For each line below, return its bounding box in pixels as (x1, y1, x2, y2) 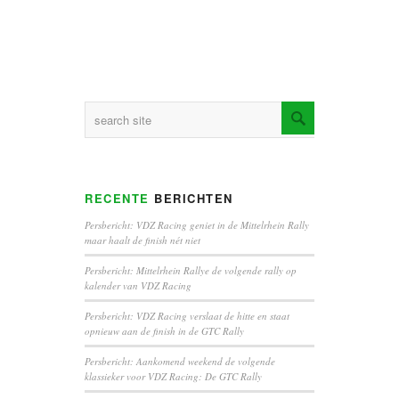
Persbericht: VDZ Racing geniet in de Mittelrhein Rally (85, 218, 309, 232)
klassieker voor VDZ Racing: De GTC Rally (85, 370, 262, 384)
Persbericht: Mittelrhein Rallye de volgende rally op (85, 264, 297, 278)
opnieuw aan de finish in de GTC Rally (85, 324, 244, 338)
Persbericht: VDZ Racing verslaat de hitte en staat (85, 309, 289, 323)
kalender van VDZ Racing (85, 279, 191, 293)
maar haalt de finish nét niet (85, 233, 200, 248)
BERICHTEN (149, 190, 233, 208)
